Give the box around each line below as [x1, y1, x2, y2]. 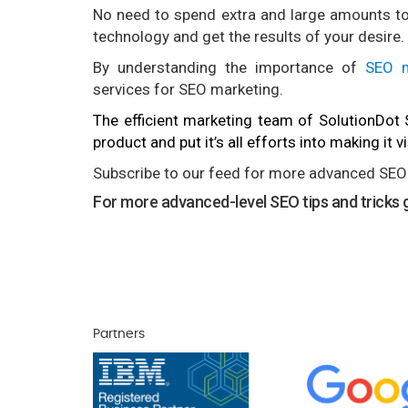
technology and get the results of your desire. [93, 27, 404, 46]
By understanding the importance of [93, 58, 366, 76]
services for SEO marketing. [93, 80, 283, 98]
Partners [93, 328, 145, 341]
